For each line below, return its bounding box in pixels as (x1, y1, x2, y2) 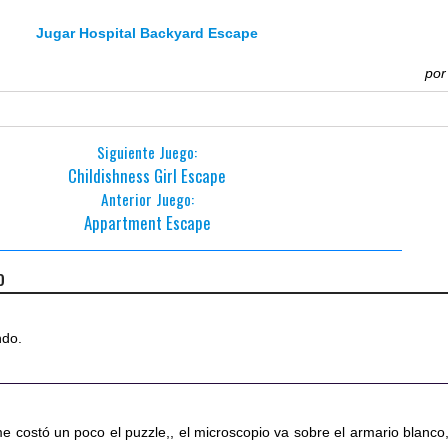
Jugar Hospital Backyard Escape (36, 25, 259, 41)
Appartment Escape (83, 210, 211, 235)
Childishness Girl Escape (68, 163, 227, 188)
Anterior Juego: (100, 188, 194, 210)
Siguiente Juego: (97, 141, 198, 163)
